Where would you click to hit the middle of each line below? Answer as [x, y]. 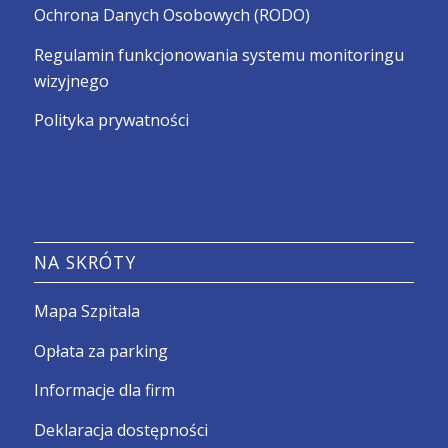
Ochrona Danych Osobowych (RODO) [171, 15]
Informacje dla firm [104, 390]
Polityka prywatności [111, 120]
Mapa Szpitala [86, 311]
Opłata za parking [100, 350]
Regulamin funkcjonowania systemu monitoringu [218, 54]
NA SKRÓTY [84, 262]
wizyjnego [71, 80]
